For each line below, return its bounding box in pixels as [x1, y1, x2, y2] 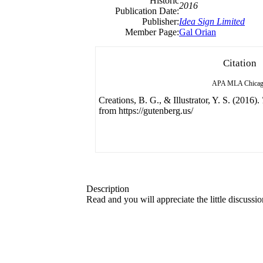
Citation [222, 58, 257, 69]
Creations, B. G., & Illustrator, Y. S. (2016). [99, 95, 262, 105]
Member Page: [125, 27, 179, 37]
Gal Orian [179, 27, 216, 37]
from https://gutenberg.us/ [99, 106, 193, 116]
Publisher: [142, 16, 179, 26]
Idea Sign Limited [179, 16, 245, 26]
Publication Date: [115, 6, 179, 16]
